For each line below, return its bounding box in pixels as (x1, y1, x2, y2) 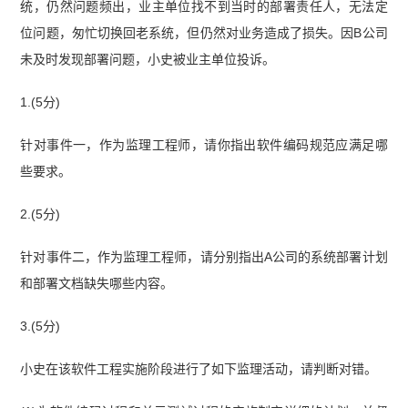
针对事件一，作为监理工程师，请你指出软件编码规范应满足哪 (20, 138, 388, 153)
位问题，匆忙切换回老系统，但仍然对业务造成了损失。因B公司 (20, 25, 388, 41)
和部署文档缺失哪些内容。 (20, 275, 174, 291)
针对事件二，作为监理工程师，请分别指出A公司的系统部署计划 (20, 249, 388, 264)
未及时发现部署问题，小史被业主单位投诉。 (20, 52, 276, 67)
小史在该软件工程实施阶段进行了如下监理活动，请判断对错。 (20, 361, 378, 376)
